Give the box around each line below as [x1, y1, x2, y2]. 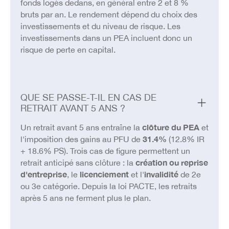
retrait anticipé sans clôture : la [20, 157, 135, 167]
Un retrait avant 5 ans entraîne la [20, 122, 142, 132]
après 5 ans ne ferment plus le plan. [20, 193, 151, 202]
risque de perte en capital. [20, 45, 116, 55]
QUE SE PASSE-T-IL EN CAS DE [20, 91, 156, 103]
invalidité [144, 169, 178, 179]
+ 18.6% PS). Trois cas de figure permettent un [20, 146, 190, 155]
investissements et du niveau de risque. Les [20, 21, 180, 31]
